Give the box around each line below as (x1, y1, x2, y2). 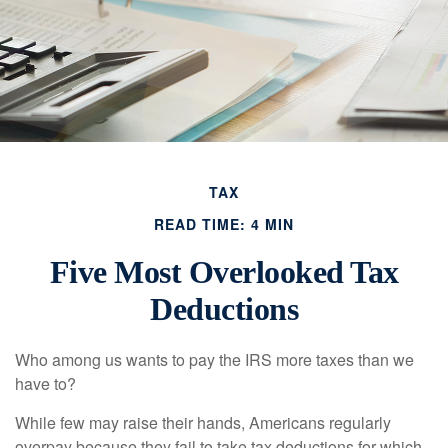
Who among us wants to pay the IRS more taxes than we (15, 348, 414, 372)
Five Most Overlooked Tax (49, 254, 399, 291)
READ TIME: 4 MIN (154, 214, 294, 235)
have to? (15, 372, 76, 396)
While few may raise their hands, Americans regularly (15, 411, 391, 435)
